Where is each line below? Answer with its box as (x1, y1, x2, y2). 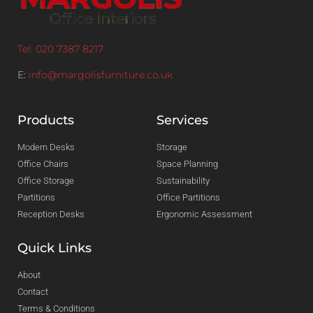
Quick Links (17, 240, 92, 256)
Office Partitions (156, 192, 220, 203)
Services (156, 112, 208, 129)
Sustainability (156, 175, 210, 187)
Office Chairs (17, 159, 68, 170)
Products (17, 112, 74, 129)
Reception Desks (17, 209, 85, 220)
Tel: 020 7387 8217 (17, 42, 103, 55)
